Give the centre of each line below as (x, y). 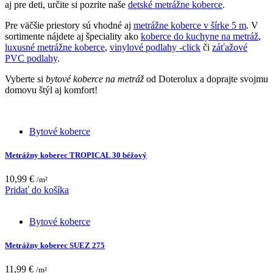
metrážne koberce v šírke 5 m (190, 25)
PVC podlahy (31, 58)
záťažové (230, 47)
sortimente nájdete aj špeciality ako (73, 36)
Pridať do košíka (37, 190)
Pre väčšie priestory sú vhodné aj (69, 25)
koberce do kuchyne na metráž (200, 36)
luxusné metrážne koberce (55, 47)
